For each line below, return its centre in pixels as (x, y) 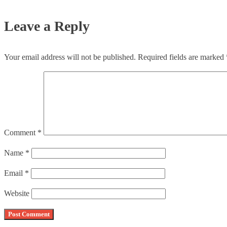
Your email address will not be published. (70, 57)
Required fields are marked (182, 57)
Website (17, 194)
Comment (21, 133)
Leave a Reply (47, 26)
